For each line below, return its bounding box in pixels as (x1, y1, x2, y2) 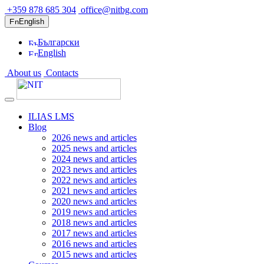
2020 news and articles (52, 196, 137, 206)
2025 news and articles (52, 143, 137, 153)
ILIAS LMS (28, 111, 74, 121)
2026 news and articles (52, 133, 137, 143)
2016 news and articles (52, 239, 137, 249)
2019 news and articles (52, 207, 137, 217)
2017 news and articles (52, 228, 137, 238)
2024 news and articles (52, 154, 137, 164)
